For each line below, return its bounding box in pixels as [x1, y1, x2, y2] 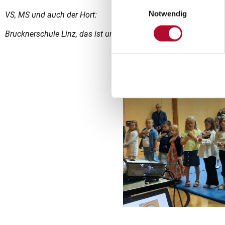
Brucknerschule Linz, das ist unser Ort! [5, 29, 139, 39]
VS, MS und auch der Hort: [5, 10, 97, 20]
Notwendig [148, 9, 187, 18]
